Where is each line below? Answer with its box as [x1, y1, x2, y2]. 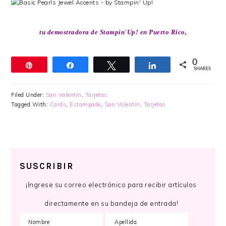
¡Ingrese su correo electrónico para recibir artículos [26, 180, 197, 189]
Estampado [70, 100, 101, 108]
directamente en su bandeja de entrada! [44, 199, 178, 207]
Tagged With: [11, 100, 50, 108]
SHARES [193, 66, 211, 71]
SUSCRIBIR [20, 160, 74, 171]
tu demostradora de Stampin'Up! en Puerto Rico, [39, 28, 187, 36]
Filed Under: [11, 91, 46, 98]
